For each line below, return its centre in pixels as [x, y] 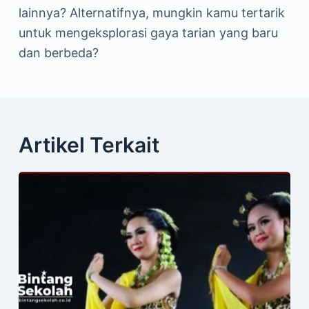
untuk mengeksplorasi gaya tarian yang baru [148, 33]
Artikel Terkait [89, 145]
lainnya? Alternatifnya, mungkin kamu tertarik [151, 13]
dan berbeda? [58, 53]
